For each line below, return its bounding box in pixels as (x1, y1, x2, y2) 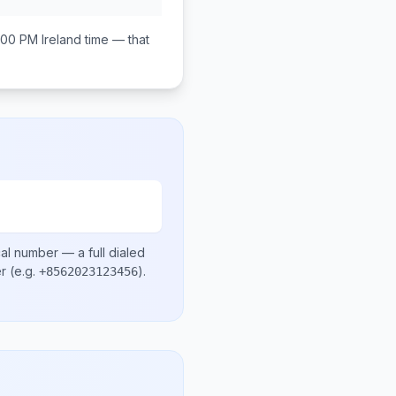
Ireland (42, 32, 81, 47)
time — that (81, 32, 149, 47)
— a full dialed (58, 245, 145, 260)
